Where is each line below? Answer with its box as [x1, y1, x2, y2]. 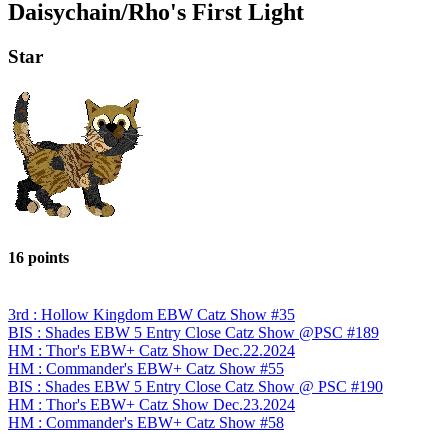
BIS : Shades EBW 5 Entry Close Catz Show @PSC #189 [8, 324, 379, 342]
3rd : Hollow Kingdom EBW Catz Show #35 [8, 306, 295, 324]
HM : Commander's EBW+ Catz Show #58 [8, 414, 284, 432]
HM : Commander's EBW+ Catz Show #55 [8, 360, 284, 378]
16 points [8, 248, 69, 266]
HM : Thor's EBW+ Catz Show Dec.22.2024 [8, 342, 295, 360]
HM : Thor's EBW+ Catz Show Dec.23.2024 [8, 396, 295, 414]
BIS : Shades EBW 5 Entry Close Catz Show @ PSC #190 [8, 378, 383, 396]
